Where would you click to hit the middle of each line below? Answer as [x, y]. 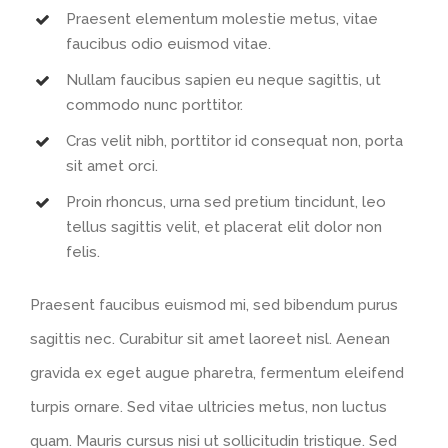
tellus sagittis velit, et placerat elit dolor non [224, 226]
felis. [83, 251]
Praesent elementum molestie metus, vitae [222, 18]
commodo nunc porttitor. [154, 104]
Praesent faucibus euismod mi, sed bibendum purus [214, 304]
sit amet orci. [112, 165]
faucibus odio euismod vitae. [168, 43]
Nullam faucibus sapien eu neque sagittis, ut [223, 79]
